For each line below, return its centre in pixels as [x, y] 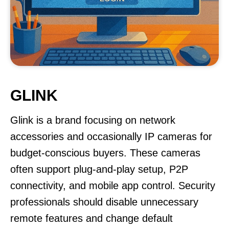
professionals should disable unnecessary [104, 202]
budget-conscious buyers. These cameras [105, 153]
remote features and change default [91, 218]
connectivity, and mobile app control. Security [113, 186]
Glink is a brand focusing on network [93, 120]
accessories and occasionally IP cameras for [111, 136]
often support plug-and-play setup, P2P [99, 169]
